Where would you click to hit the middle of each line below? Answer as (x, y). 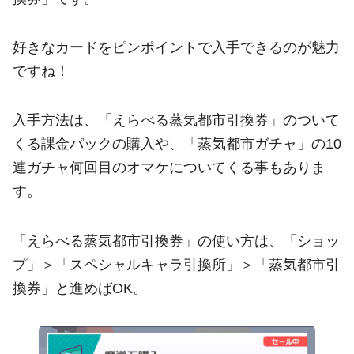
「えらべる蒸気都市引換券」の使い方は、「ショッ (176, 241)
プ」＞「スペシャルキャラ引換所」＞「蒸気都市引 (176, 264)
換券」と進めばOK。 (80, 288)
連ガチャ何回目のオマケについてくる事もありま (169, 168)
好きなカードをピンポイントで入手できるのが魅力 (176, 47)
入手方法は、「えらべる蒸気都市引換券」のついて (176, 121)
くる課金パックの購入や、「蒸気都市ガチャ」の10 (177, 144)
